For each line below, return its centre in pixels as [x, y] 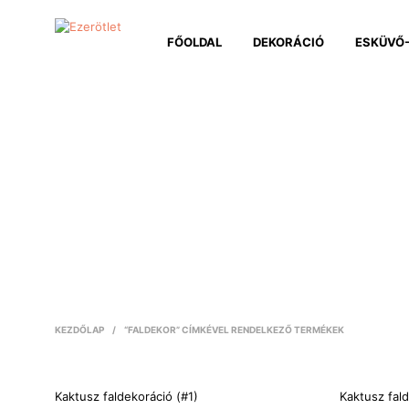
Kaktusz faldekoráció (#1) [126, 396]
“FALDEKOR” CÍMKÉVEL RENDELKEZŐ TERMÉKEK [233, 329]
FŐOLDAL [194, 42]
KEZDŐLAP [79, 329]
